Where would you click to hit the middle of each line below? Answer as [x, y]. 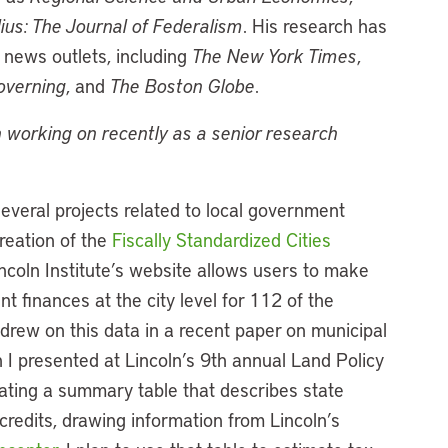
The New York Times [274, 55]
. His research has [315, 25]
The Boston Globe [182, 85]
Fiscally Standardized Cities [221, 239]
